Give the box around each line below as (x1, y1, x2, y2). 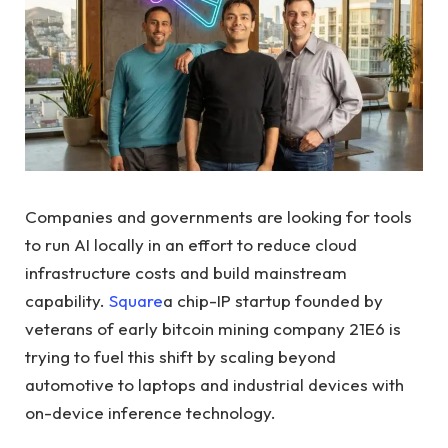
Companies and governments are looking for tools (25, 206, 412, 227)
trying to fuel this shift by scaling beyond (25, 346, 336, 367)
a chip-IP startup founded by (163, 290, 383, 311)
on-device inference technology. (25, 402, 276, 423)
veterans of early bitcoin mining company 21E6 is (25, 318, 401, 339)
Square (109, 290, 163, 311)
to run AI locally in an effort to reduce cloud (25, 234, 357, 255)
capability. (25, 290, 109, 311)
